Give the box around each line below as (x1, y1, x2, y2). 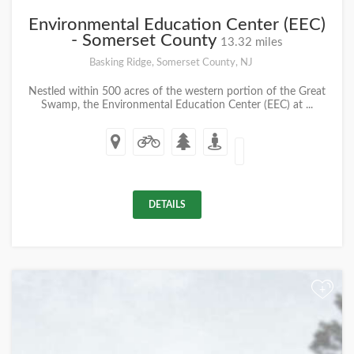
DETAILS (149, 200, 186, 209)
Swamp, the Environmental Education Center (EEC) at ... (41, 100, 313, 111)
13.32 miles (220, 36, 283, 48)
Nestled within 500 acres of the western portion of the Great (28, 86, 326, 97)
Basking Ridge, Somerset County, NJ (89, 57, 253, 68)
